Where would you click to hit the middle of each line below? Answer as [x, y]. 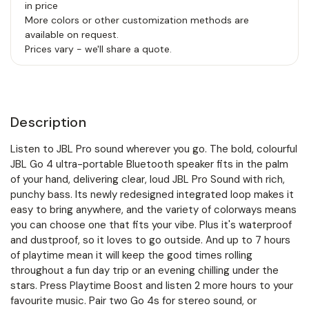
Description [48, 122]
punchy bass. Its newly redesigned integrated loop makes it [152, 194]
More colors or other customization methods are [137, 20]
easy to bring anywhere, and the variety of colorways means [153, 209]
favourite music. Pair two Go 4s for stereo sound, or [133, 300]
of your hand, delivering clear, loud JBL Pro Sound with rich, [148, 179]
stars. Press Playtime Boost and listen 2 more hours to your [152, 285]
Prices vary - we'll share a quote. [98, 49]
